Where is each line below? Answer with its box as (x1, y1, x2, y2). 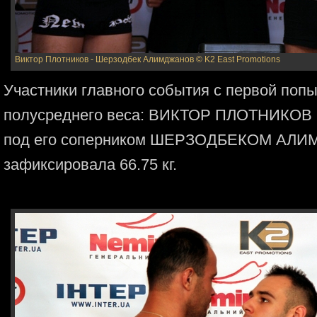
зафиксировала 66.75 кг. (4, 156, 177, 173)
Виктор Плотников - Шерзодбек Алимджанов (15, 54, 194, 64)
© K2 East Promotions (196, 54, 280, 64)
